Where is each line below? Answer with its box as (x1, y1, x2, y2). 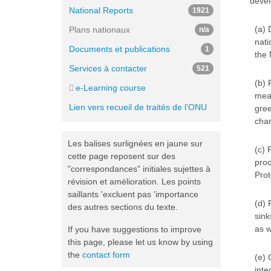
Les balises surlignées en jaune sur (68, 139, 203, 148)
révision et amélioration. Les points (68, 177, 201, 186)
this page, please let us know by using (68, 237, 213, 247)
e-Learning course (76, 83, 146, 93)
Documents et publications (69, 44, 170, 54)
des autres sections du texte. (68, 202, 178, 212)
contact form (82, 250, 130, 260)
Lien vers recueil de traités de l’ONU (69, 102, 207, 112)
